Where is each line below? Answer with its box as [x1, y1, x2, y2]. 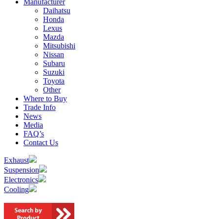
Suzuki [43, 68, 65, 77]
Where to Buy [23, 94, 67, 103]
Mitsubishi [43, 42, 75, 50]
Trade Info [23, 103, 56, 112]
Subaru [43, 59, 65, 68]
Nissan [43, 50, 64, 59]
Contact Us [23, 138, 58, 147]
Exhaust [4, 156, 29, 165]
